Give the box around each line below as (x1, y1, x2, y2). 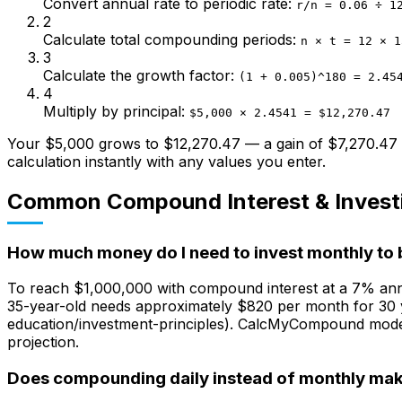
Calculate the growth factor (43, 66, 231, 84)
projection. (7, 333, 79, 352)
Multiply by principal (43, 101, 181, 120)
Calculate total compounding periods (43, 30, 293, 48)
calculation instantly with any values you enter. (7, 152, 326, 170)
